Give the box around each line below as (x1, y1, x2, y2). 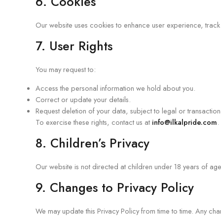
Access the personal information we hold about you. (36, 83, 195, 93)
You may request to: (36, 64, 96, 74)
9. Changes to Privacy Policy (36, 179, 194, 196)
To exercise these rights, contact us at (36, 117, 152, 127)
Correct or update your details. (36, 94, 131, 105)
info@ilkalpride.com (152, 117, 217, 127)
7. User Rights (36, 37, 112, 55)
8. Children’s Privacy (36, 134, 149, 152)
